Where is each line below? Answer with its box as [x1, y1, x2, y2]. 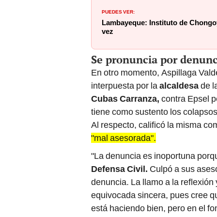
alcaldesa [159, 80, 201, 91]
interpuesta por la [91, 80, 159, 91]
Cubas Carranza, [91, 93, 161, 104]
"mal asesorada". [91, 133, 156, 143]
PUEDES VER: [102, 7, 135, 15]
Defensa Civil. [91, 164, 148, 174]
